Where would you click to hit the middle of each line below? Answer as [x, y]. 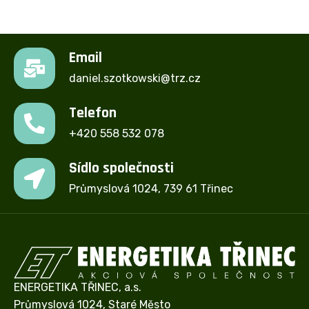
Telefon [93, 113]
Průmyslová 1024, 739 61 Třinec [151, 189]
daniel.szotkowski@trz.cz [135, 79]
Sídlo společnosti [121, 169]
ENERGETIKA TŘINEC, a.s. [78, 287]
